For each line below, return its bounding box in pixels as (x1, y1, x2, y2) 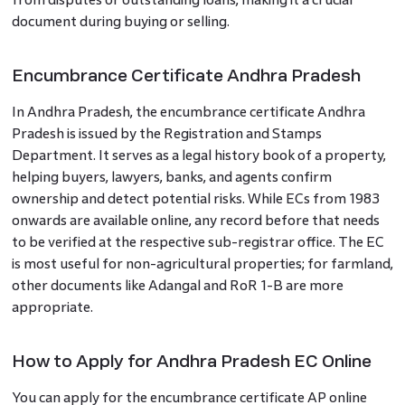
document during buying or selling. (11, 14, 230, 30)
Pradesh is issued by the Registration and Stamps (11, 126, 322, 142)
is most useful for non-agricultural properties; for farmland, (11, 256, 393, 272)
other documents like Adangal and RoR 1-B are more (11, 278, 344, 294)
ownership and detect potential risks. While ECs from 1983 (11, 191, 380, 207)
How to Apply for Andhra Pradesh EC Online (11, 353, 372, 372)
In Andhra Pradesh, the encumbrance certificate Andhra (11, 104, 365, 120)
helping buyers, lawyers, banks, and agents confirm (11, 169, 332, 185)
